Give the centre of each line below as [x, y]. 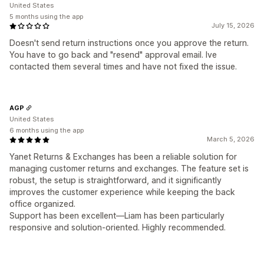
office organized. [42, 204]
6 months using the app [47, 131]
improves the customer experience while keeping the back [122, 192]
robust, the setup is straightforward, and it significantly [115, 180]
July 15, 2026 [233, 26]
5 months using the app [46, 17]
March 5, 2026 [231, 139]
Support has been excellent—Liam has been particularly [117, 216]
